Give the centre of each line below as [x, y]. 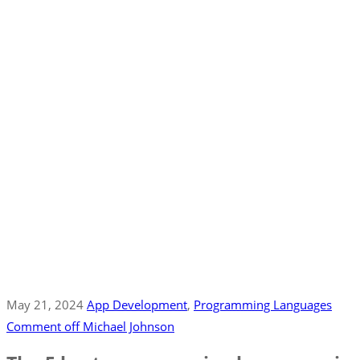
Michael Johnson [129, 326]
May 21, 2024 [45, 305]
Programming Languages [263, 305]
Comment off [43, 326]
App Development [137, 305]
